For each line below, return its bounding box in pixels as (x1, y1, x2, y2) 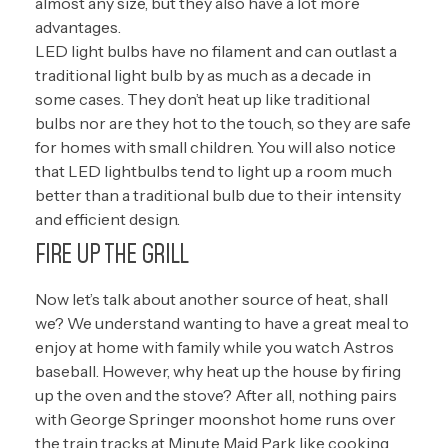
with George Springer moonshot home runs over (35, 409, 396, 429)
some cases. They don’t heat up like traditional (35, 89, 370, 109)
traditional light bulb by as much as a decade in (35, 65, 371, 85)
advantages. (35, 17, 121, 37)
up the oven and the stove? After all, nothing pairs (35, 385, 397, 405)
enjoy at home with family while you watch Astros (35, 337, 394, 357)
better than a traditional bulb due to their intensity (35, 185, 401, 205)
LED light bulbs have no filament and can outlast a (35, 41, 397, 61)
